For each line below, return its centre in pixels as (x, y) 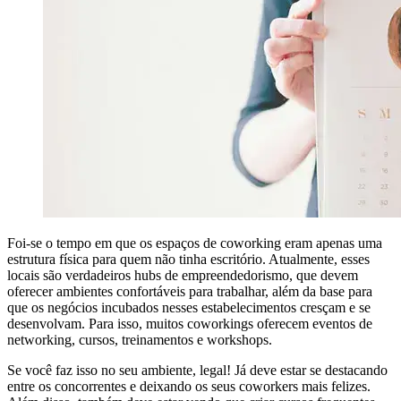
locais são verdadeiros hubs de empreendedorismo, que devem (183, 276)
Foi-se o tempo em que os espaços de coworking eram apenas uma (195, 243)
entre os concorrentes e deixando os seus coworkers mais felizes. (189, 387)
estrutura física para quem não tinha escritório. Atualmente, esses (188, 260)
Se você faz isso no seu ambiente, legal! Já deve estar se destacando (197, 371)
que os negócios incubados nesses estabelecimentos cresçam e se (189, 308)
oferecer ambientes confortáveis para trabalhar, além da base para (190, 292)
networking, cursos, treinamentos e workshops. (140, 340)
